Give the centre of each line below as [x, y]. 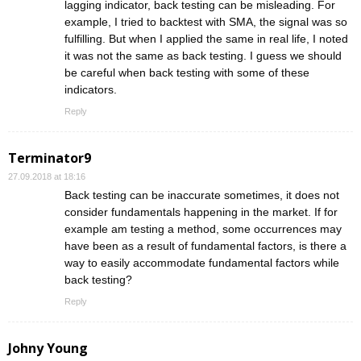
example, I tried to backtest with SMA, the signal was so [206, 22]
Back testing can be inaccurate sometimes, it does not [202, 195]
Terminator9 [50, 158]
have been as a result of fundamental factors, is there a [205, 246]
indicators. [91, 90]
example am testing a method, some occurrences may [203, 229]
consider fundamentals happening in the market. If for [201, 212]
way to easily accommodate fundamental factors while [202, 263]
